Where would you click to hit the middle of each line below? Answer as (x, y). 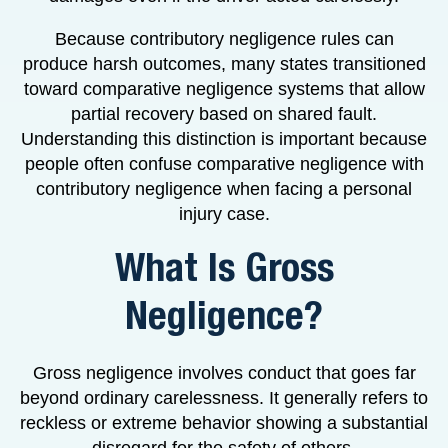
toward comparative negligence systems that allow (224, 88)
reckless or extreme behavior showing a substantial (224, 422)
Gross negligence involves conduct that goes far (224, 372)
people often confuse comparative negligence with (224, 163)
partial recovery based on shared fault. (224, 113)
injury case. (224, 213)
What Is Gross (224, 268)
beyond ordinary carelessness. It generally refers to (224, 397)
